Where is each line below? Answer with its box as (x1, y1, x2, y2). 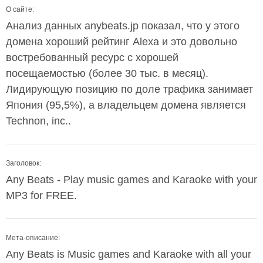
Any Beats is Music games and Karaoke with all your (6, 248, 251, 260)
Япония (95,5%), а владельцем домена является (6, 99, 246, 111)
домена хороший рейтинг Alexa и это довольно (6, 36, 237, 48)
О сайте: (6, 5, 34, 14)
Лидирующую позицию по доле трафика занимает (6, 83, 253, 95)
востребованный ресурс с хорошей (6, 52, 178, 63)
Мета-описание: (6, 234, 60, 242)
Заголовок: (6, 159, 41, 167)
